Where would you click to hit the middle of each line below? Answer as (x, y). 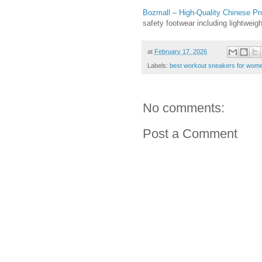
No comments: (184, 108)
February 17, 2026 (181, 51)
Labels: (158, 66)
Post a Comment (190, 134)
